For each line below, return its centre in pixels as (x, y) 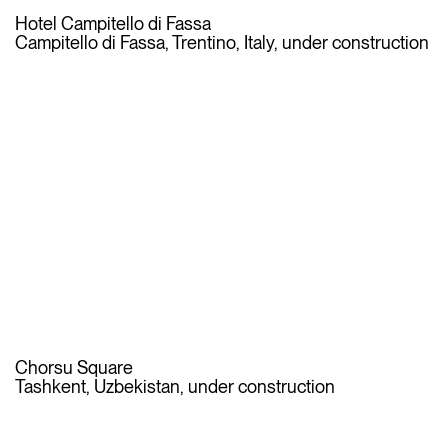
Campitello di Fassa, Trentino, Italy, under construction (222, 43)
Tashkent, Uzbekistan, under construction (175, 386)
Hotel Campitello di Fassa (113, 24)
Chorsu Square (74, 367)
